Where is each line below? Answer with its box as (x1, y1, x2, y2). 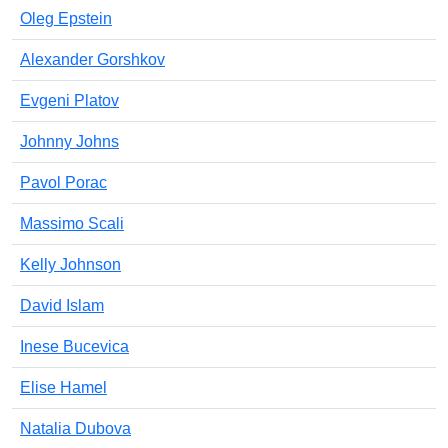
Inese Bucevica (20, 338, 129, 355)
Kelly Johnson (20, 256, 121, 273)
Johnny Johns (20, 133, 119, 150)
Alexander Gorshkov (20, 51, 165, 68)
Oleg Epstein (20, 10, 112, 27)
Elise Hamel (20, 379, 107, 396)
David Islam (20, 297, 104, 314)
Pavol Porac (20, 174, 107, 191)
